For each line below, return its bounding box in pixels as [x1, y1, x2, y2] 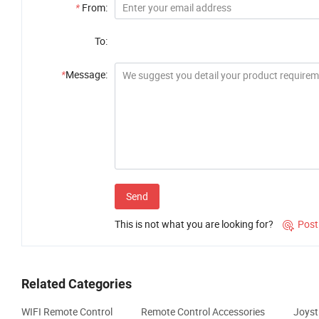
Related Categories [21, 276, 132, 292]
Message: [66, 68, 108, 82]
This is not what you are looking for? [115, 217, 273, 231]
